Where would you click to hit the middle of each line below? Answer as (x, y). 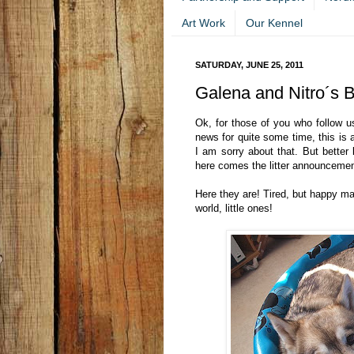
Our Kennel (275, 23)
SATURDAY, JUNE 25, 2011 (249, 65)
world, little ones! (234, 209)
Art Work (204, 23)
